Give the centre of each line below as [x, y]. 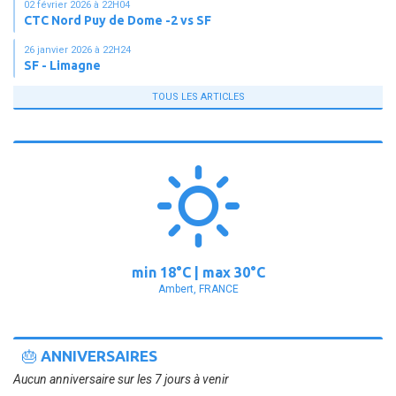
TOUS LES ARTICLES [198, 97]
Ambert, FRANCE [198, 289]
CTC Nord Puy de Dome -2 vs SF [118, 21]
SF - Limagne [62, 66]
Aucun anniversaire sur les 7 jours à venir [121, 380]
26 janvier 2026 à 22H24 [77, 50]
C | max [208, 273]
